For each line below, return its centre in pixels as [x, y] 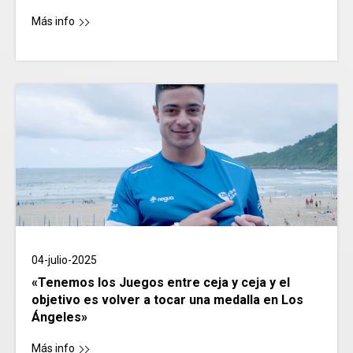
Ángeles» [59, 318]
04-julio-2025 [64, 260]
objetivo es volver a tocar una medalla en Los [167, 300]
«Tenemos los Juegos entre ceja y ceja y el [161, 283]
